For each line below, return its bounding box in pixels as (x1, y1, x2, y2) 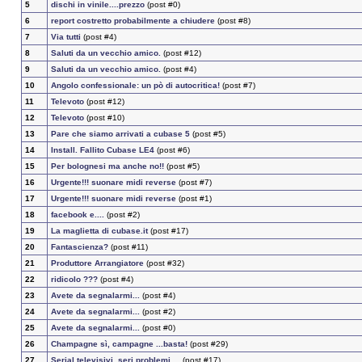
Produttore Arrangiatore (50, 259, 144, 268)
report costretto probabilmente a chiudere (50, 16, 215, 26)
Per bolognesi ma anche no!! (50, 162, 164, 171)
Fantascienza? (50, 242, 108, 252)
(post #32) (143, 259, 184, 268)
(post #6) (154, 145, 190, 155)
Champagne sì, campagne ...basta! (50, 339, 187, 349)
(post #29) (187, 339, 228, 349)
